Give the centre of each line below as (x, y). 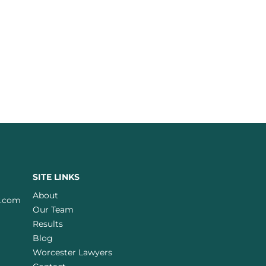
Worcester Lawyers (72, 253)
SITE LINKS (56, 177)
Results (48, 224)
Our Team (53, 210)
